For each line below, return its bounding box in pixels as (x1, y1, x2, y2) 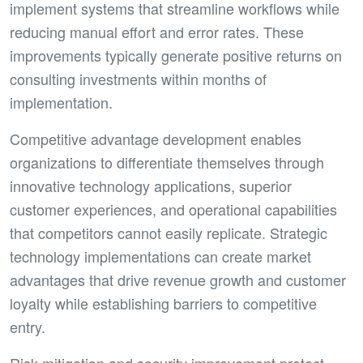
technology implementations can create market (10, 246, 311, 267)
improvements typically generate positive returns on (10, 45, 342, 66)
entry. (10, 316, 45, 337)
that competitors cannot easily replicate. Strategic (10, 222, 327, 243)
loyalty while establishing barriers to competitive (10, 293, 317, 314)
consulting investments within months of (10, 68, 267, 89)
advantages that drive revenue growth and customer (10, 269, 346, 290)
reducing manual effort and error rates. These (10, 21, 304, 42)
